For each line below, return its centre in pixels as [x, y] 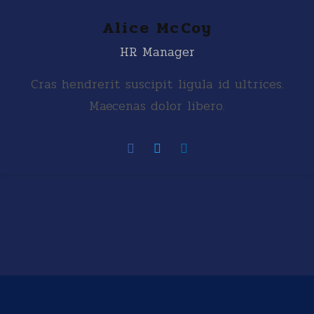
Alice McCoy [157, 28]
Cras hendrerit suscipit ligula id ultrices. [157, 84]
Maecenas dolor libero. [157, 106]
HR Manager [157, 52]
